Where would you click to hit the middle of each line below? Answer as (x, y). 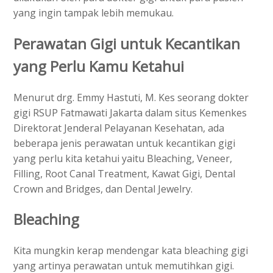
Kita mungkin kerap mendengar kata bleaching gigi (131, 251)
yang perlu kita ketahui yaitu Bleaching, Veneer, (123, 158)
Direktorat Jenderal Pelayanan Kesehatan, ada (119, 128)
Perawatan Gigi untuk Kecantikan (127, 43)
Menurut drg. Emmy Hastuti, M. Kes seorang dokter (131, 97)
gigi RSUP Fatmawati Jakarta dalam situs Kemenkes (130, 112)
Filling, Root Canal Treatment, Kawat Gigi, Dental (124, 173)
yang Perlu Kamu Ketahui (99, 66)
